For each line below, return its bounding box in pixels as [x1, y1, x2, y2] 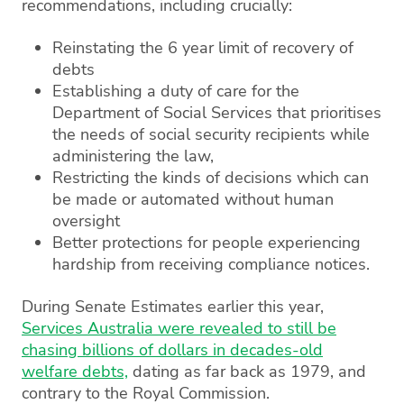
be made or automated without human [52, 188, 334, 210]
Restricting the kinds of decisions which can [52, 166, 369, 188]
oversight [52, 209, 120, 232]
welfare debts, [22, 360, 128, 382]
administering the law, [52, 144, 214, 167]
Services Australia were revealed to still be [22, 317, 336, 339]
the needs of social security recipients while [52, 123, 370, 145]
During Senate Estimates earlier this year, [22, 295, 324, 317]
